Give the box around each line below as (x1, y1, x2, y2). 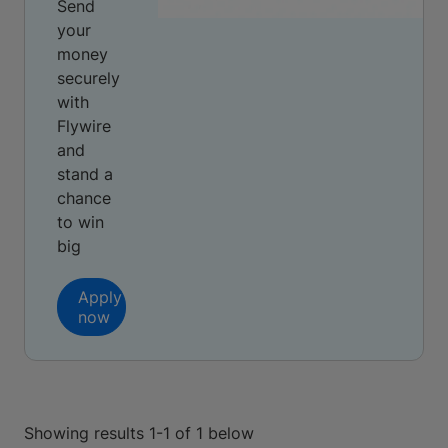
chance (57, 188, 111, 208)
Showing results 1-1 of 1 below (24, 423, 254, 443)
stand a (57, 164, 113, 184)
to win (57, 212, 104, 232)
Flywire (57, 116, 111, 136)
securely (57, 68, 120, 88)
